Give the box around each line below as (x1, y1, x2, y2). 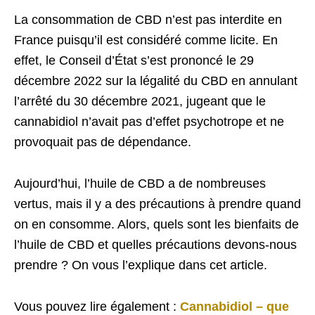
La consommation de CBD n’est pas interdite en (14, 12, 282, 27)
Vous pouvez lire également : (14, 299, 180, 314)
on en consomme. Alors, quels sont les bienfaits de (14, 217, 299, 231)
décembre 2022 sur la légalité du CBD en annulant (14, 73, 297, 88)
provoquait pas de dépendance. (14, 134, 195, 149)
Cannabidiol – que (180, 299, 289, 314)
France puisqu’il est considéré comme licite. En (14, 32, 278, 47)
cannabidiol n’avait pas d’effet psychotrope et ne (14, 114, 284, 129)
